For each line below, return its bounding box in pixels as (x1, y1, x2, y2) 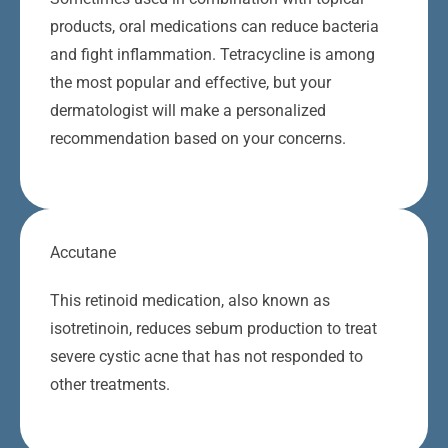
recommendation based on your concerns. (50, 129, 346, 149)
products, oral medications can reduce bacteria (50, 17, 379, 37)
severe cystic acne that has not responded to (50, 347, 363, 367)
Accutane (50, 243, 116, 263)
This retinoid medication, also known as (50, 291, 330, 311)
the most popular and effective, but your (50, 73, 331, 93)
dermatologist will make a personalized (50, 101, 326, 121)
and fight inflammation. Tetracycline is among (50, 45, 375, 65)
